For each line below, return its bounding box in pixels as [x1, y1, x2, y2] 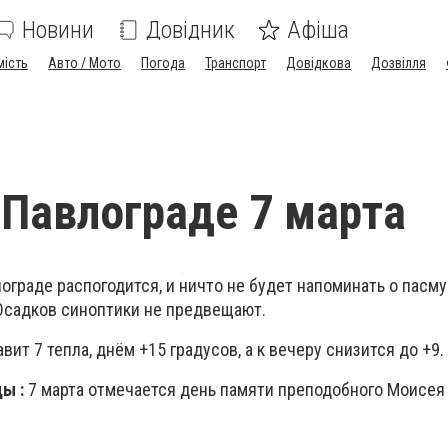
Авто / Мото [48, 55, 121, 71]
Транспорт [205, 55, 266, 71]
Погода [141, 55, 185, 71]
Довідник [146, 16, 235, 44]
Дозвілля [371, 55, 426, 71]
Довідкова [286, 55, 351, 71]
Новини [22, 16, 94, 44]
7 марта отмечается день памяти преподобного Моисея [24, 379, 445, 401]
